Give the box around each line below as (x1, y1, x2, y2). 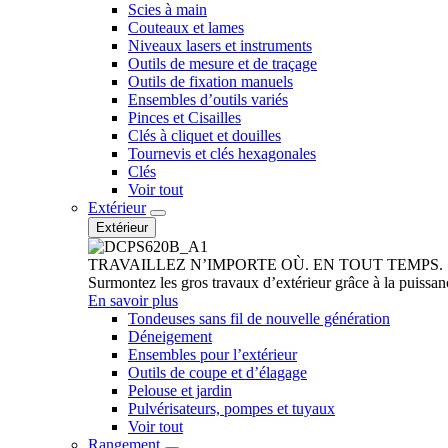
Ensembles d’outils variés (128, 91, 288, 108)
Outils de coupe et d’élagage (128, 364, 307, 381)
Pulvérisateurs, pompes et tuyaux (128, 400, 335, 417)
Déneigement (128, 328, 212, 345)
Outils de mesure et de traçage (128, 55, 317, 72)
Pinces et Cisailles (128, 109, 241, 126)
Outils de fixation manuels (128, 73, 293, 90)
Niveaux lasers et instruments (128, 37, 312, 54)
